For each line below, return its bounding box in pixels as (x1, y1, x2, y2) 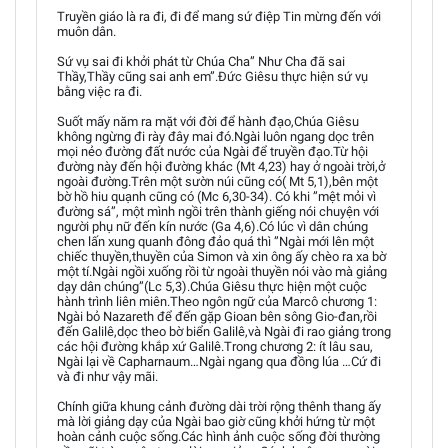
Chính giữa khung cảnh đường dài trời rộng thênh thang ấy (57, 399, 381, 414)
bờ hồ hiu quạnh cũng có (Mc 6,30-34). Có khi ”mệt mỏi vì (57, 189, 376, 204)
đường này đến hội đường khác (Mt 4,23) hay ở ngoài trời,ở (57, 159, 385, 174)
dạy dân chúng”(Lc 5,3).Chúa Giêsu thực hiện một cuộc (57, 279, 367, 294)
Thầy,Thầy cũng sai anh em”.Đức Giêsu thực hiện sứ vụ (57, 69, 368, 84)
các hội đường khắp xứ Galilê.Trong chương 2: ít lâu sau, (57, 339, 373, 354)
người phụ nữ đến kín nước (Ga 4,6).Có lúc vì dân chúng (57, 219, 368, 234)
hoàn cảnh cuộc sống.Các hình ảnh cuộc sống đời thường (57, 429, 380, 444)
